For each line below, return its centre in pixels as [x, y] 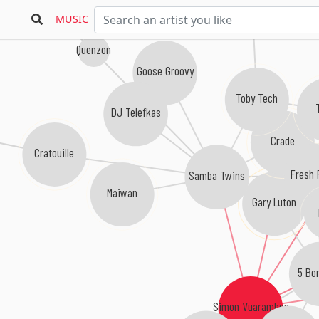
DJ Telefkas [136, 111]
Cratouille [54, 151]
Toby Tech [257, 96]
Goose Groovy [166, 70]
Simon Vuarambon [251, 307]
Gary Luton [274, 201]
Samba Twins [217, 175]
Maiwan [122, 191]
